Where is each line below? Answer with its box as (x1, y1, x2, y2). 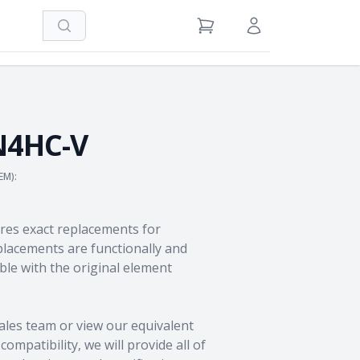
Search (63, 24, 98, 40)
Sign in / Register (243, 24, 333, 40)
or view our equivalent (59, 317, 194, 334)
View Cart (195, 24, 246, 40)
